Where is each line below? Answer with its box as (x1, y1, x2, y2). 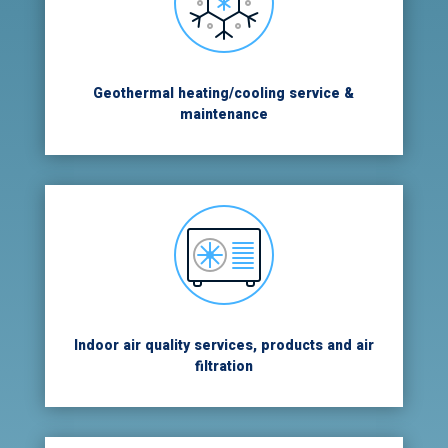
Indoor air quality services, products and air (73, 335, 374, 357)
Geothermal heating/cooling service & (93, 83, 355, 105)
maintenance (179, 104, 268, 126)
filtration (194, 356, 253, 378)
